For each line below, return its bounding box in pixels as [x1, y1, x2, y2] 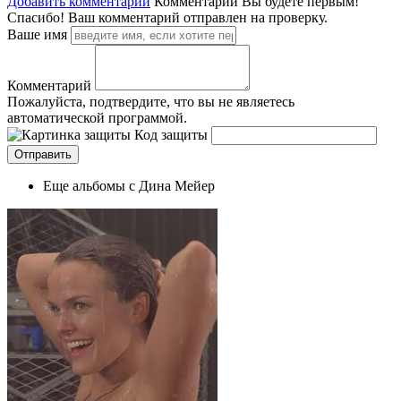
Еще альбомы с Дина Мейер [43, 177, 215, 193]
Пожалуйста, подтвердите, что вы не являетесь [7, 93, 294, 109]
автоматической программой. [7, 109, 187, 125]
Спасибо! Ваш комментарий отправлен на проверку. [7, 9, 328, 25]
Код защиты [134, 126, 208, 142]
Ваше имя [7, 26, 67, 42]
